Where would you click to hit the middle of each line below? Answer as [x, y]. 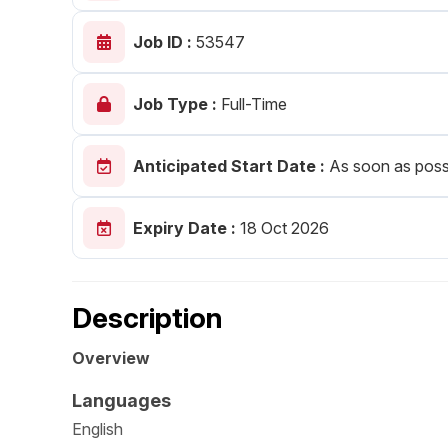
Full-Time [254, 104]
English [97, 428]
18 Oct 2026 [282, 228]
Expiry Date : [184, 228]
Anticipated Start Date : [231, 166]
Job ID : [164, 42]
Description [147, 317]
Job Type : [177, 104]
